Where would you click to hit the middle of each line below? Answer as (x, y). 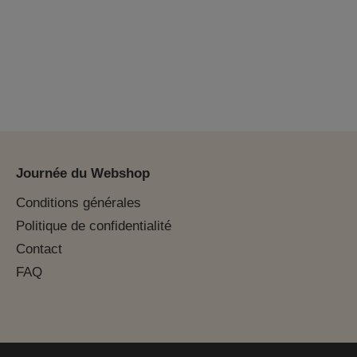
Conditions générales (78, 203)
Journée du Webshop (83, 173)
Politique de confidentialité (94, 226)
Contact (39, 249)
